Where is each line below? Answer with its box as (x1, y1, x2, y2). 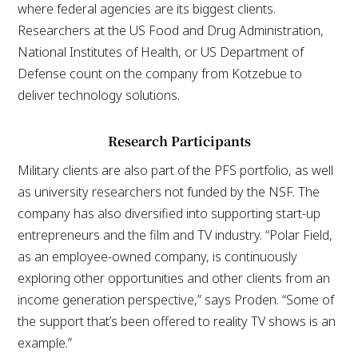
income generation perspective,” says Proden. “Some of (18, 290, 335, 308)
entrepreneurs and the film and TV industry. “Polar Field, (18, 225, 333, 244)
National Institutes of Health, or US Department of (18, 42, 304, 61)
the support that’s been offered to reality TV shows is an (18, 312, 336, 330)
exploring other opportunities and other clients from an (18, 268, 331, 287)
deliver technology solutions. (18, 86, 181, 104)
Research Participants (107, 131, 251, 150)
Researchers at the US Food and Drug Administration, (18, 21, 324, 39)
